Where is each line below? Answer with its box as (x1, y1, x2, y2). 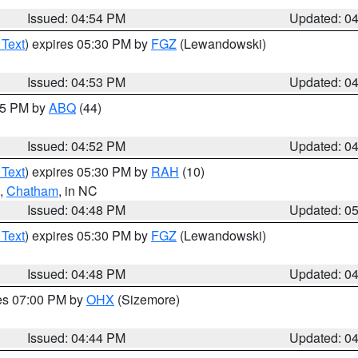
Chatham (6, 181, 58, 200)
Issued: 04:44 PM (27, 328, 126, 347)
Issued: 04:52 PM (27, 137, 126, 155)
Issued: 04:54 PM (27, 9, 126, 27)
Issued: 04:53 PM (27, 73, 126, 91)
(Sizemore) (114, 290, 180, 308)
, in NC (58, 181, 97, 200)
